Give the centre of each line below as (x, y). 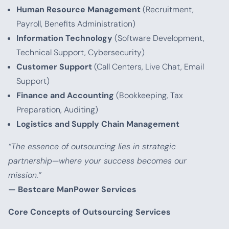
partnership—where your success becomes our (97, 161)
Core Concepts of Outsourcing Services (89, 212)
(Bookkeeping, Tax (148, 95)
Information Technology (64, 38)
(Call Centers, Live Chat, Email (148, 67)
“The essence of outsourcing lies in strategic (92, 146)
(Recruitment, (167, 9)
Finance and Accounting (65, 95)
